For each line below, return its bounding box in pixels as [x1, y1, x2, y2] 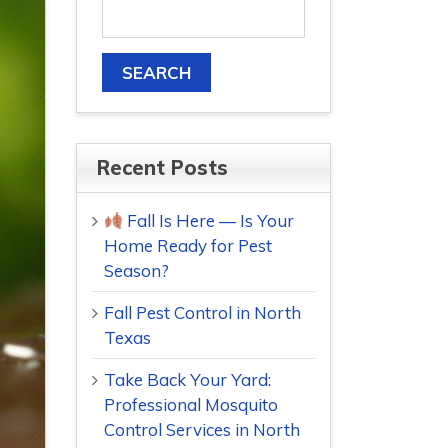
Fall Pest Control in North [104, 302, 301, 324]
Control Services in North [104, 419, 300, 441]
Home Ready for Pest [104, 235, 272, 257]
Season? [104, 260, 169, 282]
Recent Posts [97, 155, 228, 181]
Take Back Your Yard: [104, 369, 271, 391]
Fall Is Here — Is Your [123, 210, 295, 232]
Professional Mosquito [104, 394, 278, 416]
